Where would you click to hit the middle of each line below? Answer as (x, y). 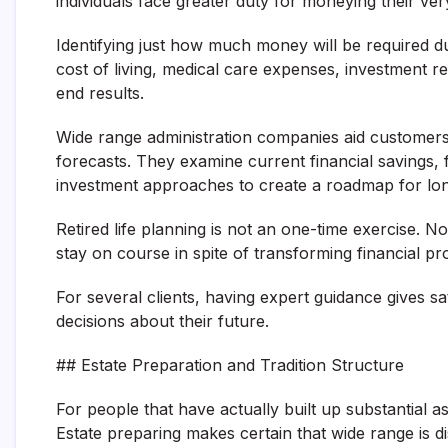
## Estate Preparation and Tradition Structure (230, 365)
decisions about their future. (162, 321)
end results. (100, 93)
